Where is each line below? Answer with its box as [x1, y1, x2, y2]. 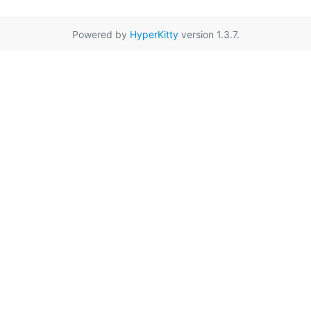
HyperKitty [129, 28, 178, 40]
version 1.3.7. [178, 28, 239, 40]
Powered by [72, 28, 130, 40]
